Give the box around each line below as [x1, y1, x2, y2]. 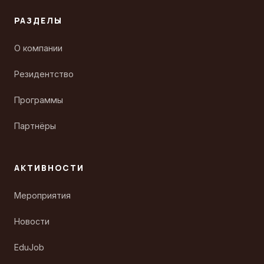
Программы [14, 94, 63, 105]
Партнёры [14, 120, 56, 131]
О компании [14, 42, 62, 53]
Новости [14, 216, 49, 226]
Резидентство [14, 68, 74, 79]
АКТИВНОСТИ [14, 163, 85, 174]
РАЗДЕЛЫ [14, 15, 63, 27]
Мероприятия [14, 190, 71, 200]
